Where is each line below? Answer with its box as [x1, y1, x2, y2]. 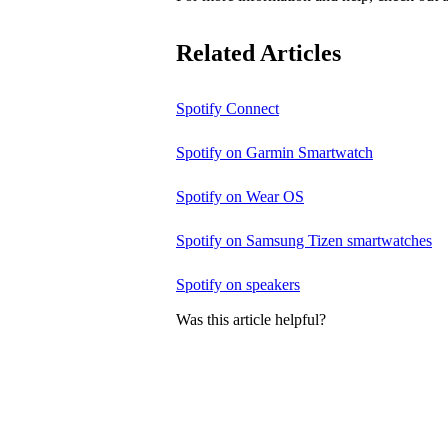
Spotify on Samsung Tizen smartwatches [176, 232, 432, 250]
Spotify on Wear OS [176, 188, 304, 206]
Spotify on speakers [176, 276, 300, 294]
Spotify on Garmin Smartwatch [176, 144, 373, 162]
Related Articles [176, 40, 341, 67]
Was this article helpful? [176, 310, 326, 328]
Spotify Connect [176, 100, 279, 118]
